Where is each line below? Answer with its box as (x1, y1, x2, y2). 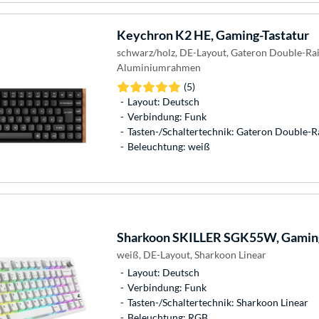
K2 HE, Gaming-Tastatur (172, 27, 309, 43)
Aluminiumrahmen (116, 61, 201, 74)
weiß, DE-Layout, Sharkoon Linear (116, 248, 266, 261)
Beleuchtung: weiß (127, 140, 210, 153)
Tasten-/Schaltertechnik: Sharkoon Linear (127, 296, 308, 308)
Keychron (116, 27, 173, 43)
